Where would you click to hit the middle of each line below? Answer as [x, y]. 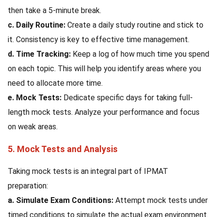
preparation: [28, 186]
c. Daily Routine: [38, 25]
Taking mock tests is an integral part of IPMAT [88, 171]
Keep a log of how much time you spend [141, 54]
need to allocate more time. [55, 83]
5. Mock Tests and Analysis [63, 149]
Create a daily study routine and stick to [135, 25]
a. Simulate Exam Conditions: [62, 200]
